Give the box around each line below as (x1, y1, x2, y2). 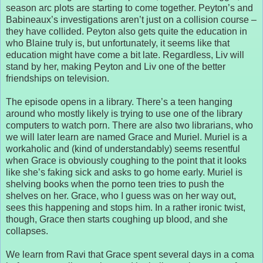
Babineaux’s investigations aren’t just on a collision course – (6, 14, 257, 25)
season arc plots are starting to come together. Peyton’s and (6, 2, 253, 13)
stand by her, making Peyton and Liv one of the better (6, 61, 225, 72)
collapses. (6, 225, 48, 236)
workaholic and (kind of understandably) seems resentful (6, 143, 240, 154)
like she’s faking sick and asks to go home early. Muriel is (6, 167, 242, 177)
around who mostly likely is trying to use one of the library (6, 108, 242, 119)
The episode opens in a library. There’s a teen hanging (6, 96, 232, 107)
